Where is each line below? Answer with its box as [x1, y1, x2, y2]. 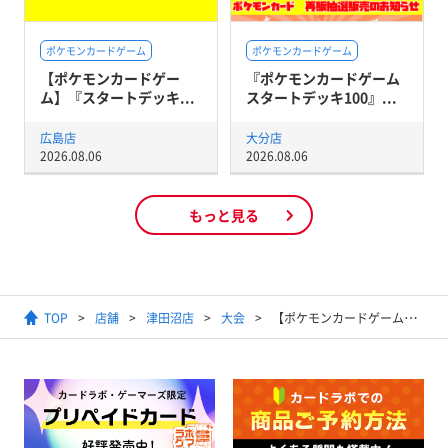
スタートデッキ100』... [245, 87, 397, 108]
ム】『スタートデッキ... [39, 87, 195, 108]
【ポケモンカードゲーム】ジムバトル [271, 309, 404, 328]
